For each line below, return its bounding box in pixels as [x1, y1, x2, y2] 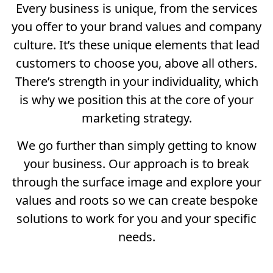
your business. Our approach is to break [24, 155, 249, 172]
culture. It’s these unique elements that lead [13, 37, 260, 53]
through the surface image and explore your [12, 174, 261, 190]
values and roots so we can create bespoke [15, 192, 258, 208]
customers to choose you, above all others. [16, 55, 257, 71]
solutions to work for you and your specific [16, 210, 257, 227]
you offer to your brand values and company [12, 18, 261, 35]
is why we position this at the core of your [19, 91, 253, 108]
